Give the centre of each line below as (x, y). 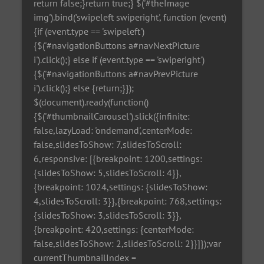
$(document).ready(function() (91, 102)
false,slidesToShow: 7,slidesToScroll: (108, 144)
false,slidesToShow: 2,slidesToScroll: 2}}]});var (128, 243)
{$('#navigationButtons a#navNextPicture (117, 45)
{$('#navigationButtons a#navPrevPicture (116, 73)
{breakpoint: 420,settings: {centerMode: (114, 229)
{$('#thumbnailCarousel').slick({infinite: (112, 116)
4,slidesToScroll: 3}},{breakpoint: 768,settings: (128, 201)
